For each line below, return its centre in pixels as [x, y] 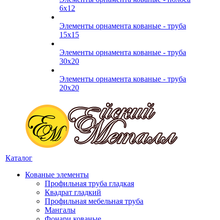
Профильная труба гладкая [89, 183]
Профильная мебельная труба [94, 201]
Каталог [19, 158]
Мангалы [60, 210]
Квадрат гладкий [73, 192]
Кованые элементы [57, 175]
